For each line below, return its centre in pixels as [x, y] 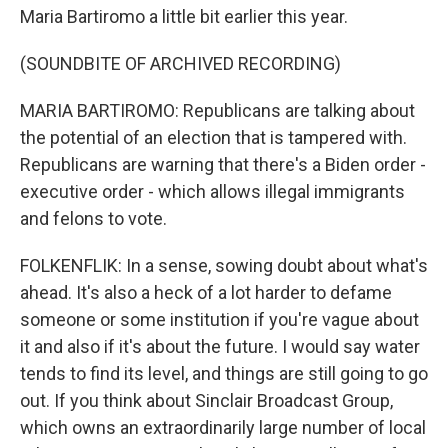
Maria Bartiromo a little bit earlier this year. [184, 16]
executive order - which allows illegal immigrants [212, 191]
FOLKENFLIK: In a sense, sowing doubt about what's [224, 265]
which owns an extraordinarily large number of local [223, 427]
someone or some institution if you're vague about [219, 319]
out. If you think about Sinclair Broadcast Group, [206, 400]
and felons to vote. [93, 218]
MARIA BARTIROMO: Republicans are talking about [217, 110]
